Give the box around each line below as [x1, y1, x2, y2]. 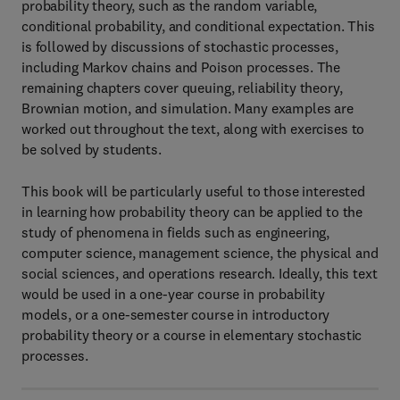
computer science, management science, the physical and [21, 244, 379, 262]
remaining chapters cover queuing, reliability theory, [21, 79, 343, 96]
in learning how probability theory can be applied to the [21, 203, 363, 221]
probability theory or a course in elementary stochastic [21, 326, 362, 344]
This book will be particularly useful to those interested [21, 182, 366, 200]
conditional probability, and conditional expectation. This [21, 17, 375, 35]
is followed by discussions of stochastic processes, [21, 37, 338, 55]
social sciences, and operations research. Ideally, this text [21, 264, 378, 282]
